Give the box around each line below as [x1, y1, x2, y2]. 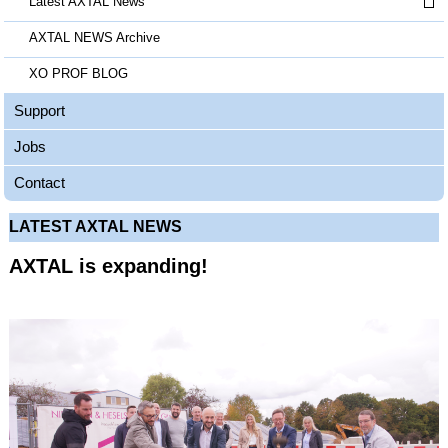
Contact [14, 173, 65, 191]
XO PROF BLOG [29, 65, 128, 81]
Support [14, 101, 65, 119]
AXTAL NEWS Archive [29, 29, 160, 45]
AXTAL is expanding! [9, 254, 208, 277]
